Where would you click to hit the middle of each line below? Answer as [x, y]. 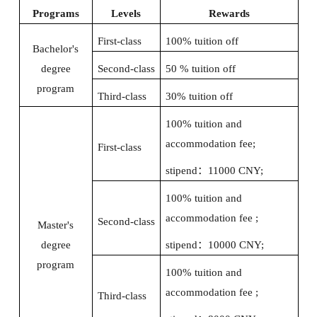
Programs [56, 14]
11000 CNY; [235, 171]
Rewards [229, 14]
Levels [126, 14]
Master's [56, 225]
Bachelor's [56, 49]
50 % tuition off [200, 69]
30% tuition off [199, 97]
